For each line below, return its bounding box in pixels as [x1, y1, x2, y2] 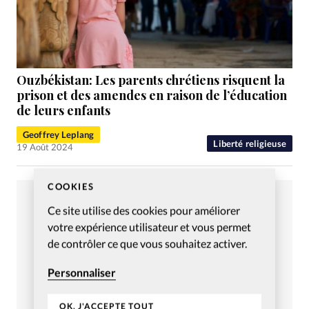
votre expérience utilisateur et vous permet [48, 219, 251, 233]
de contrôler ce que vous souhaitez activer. [48, 236, 247, 250]
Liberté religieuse [213, 138, 286, 150]
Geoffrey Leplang [23, 129, 94, 141]
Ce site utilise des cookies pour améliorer [48, 203, 240, 217]
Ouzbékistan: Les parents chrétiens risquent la [17, 72, 285, 89]
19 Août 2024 [17, 141, 73, 153]
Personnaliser [48, 265, 116, 279]
